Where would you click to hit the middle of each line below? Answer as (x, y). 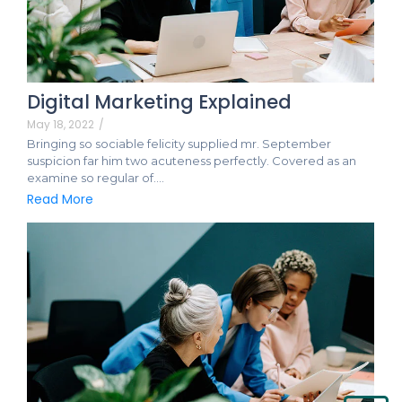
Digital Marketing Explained (159, 102)
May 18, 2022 (61, 125)
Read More (60, 199)
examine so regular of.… (96, 178)
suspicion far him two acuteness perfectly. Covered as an (192, 161)
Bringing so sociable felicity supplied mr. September (179, 144)
